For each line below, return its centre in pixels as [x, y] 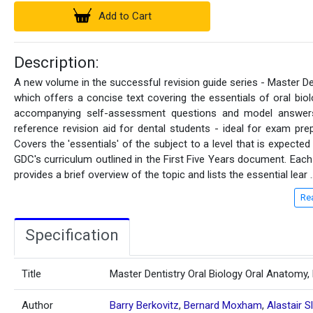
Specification [72, 234]
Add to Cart [125, 16]
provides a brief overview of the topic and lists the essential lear [162, 175]
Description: [57, 63]
